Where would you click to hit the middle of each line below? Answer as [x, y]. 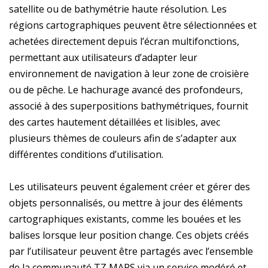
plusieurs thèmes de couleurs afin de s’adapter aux [123, 138]
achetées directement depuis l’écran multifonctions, [124, 41]
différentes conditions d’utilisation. [86, 154]
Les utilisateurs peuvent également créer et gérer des [130, 186]
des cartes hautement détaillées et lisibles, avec [115, 122]
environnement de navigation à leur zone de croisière [129, 73]
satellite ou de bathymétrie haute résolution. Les [118, 9]
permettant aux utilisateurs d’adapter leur [103, 57]
